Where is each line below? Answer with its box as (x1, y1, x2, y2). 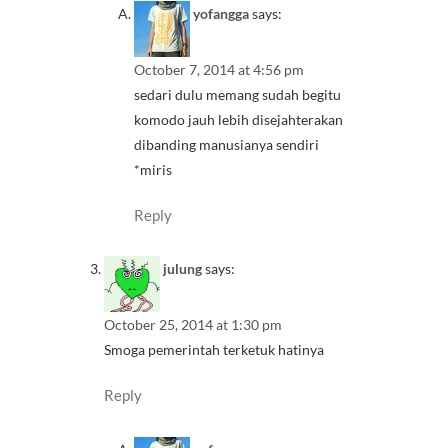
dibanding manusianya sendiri (134, 136, 319, 154)
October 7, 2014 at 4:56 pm (134, 61, 304, 79)
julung (163, 260, 202, 278)
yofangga (193, 5, 249, 23)
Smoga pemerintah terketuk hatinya (104, 341, 324, 359)
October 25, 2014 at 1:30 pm (104, 316, 282, 334)
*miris (134, 161, 172, 179)
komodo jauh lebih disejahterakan (134, 111, 343, 129)
